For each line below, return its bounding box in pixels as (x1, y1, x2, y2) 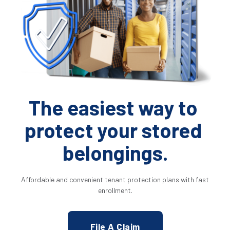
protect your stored (24, 118, 202, 143)
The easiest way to (28, 95, 198, 120)
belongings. (62, 140, 168, 165)
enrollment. (98, 186, 132, 195)
